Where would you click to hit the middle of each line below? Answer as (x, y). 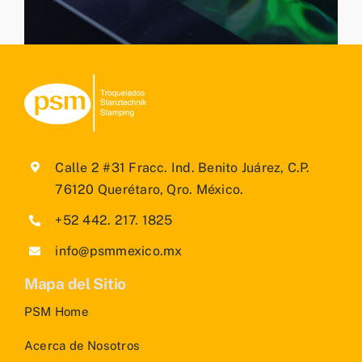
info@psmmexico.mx (119, 251)
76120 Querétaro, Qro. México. (149, 189)
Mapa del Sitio (76, 283)
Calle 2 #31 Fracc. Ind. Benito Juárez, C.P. (183, 167)
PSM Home (57, 311)
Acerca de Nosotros (82, 345)
